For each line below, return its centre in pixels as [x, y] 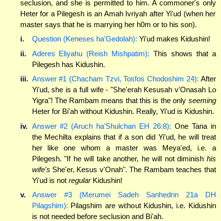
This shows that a [183, 53]
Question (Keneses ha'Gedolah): [84, 39]
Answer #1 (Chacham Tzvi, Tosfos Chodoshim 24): [115, 79]
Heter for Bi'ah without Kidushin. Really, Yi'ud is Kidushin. [123, 111]
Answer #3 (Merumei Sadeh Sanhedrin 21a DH [124, 195]
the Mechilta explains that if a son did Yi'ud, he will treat [124, 137]
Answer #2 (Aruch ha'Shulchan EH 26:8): [101, 126]
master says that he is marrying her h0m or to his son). [108, 24]
